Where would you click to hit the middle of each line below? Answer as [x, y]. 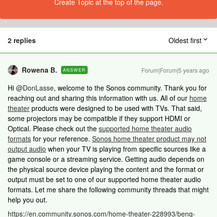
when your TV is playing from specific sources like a [126, 149]
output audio [27, 149]
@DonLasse [35, 88]
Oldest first [185, 40]
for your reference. [62, 139]
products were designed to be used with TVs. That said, [116, 108]
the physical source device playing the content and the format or [106, 169]
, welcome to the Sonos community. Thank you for [130, 88]
